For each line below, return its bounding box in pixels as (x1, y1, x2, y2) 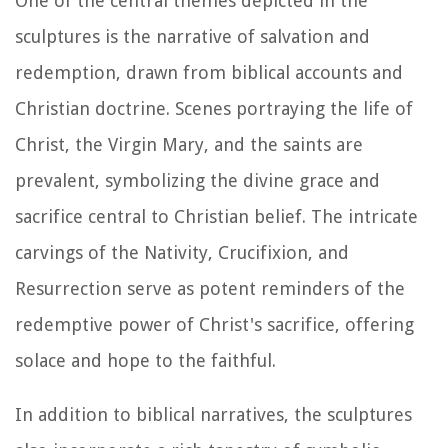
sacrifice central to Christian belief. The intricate (15, 206, 418, 228)
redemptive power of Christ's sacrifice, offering (15, 314, 414, 336)
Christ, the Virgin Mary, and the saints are (15, 134, 363, 156)
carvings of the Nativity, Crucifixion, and (15, 242, 349, 264)
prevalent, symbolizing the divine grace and (15, 170, 380, 192)
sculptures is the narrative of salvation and (15, 26, 370, 48)
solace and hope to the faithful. (15, 350, 276, 372)
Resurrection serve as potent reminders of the (15, 278, 405, 300)
